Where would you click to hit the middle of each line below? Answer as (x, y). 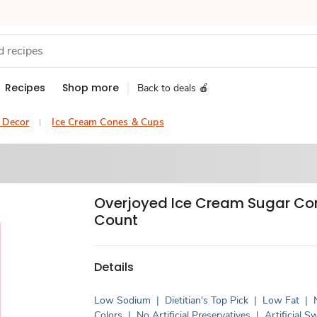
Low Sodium (123, 300)
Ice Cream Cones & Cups (108, 122)
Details (114, 267)
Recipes (25, 88)
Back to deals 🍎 (173, 88)
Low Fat (281, 300)
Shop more (91, 88)
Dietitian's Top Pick (207, 300)
